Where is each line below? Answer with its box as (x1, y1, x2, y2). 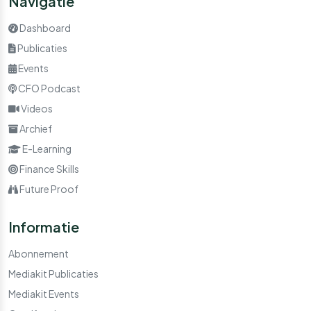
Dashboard (19, 21, 71, 34)
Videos (21, 101, 53, 115)
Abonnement (8, 246, 69, 260)
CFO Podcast (18, 81, 81, 94)
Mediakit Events (8, 287, 79, 300)
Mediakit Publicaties (8, 267, 99, 280)
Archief (19, 121, 52, 135)
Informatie (8, 217, 79, 235)
